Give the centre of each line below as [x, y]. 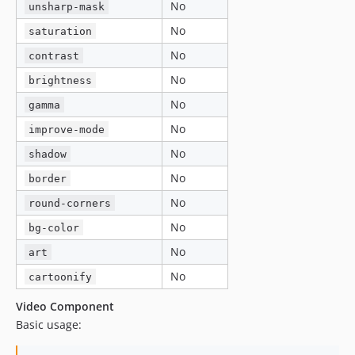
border [48, 178]
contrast [54, 55]
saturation [61, 31]
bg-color [54, 227]
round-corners [70, 203]
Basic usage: [49, 324]
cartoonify [61, 277]
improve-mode [67, 129]
